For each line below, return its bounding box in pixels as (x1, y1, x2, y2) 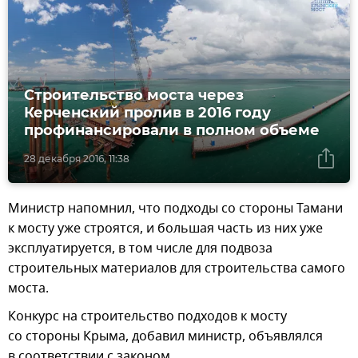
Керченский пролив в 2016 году (24, 104, 271, 122)
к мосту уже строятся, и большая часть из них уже (8, 219, 323, 239)
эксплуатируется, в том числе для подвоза (8, 239, 272, 259)
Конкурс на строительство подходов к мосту (8, 307, 287, 327)
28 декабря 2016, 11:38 (24, 153, 129, 165)
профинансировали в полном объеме (24, 121, 320, 140)
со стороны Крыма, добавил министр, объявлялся (8, 327, 323, 347)
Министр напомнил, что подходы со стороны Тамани (8, 199, 343, 219)
